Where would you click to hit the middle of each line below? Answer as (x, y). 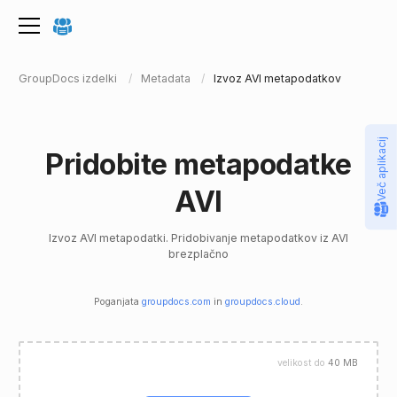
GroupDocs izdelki (68, 78)
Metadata (165, 78)
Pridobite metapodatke (198, 164)
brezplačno (198, 254)
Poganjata (118, 302)
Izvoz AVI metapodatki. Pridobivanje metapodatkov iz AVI (198, 238)
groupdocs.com (176, 302)
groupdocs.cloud (263, 302)
